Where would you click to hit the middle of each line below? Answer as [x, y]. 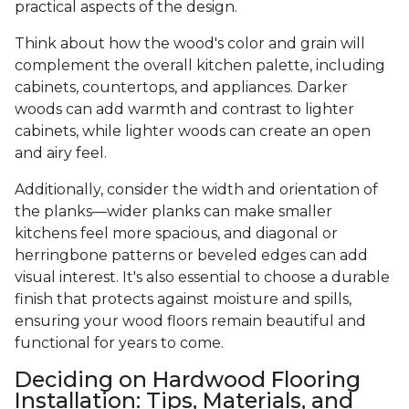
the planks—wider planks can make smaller [173, 212]
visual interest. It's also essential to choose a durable [202, 278]
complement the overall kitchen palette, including [200, 66]
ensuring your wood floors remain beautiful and [190, 321]
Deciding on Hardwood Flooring [188, 380]
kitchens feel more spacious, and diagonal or [176, 234]
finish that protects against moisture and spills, [183, 299]
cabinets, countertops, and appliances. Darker [181, 88]
